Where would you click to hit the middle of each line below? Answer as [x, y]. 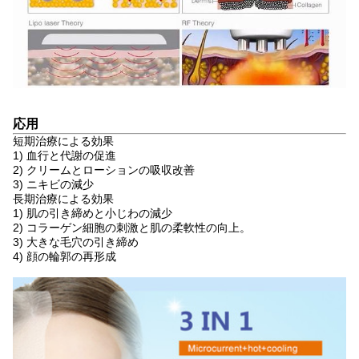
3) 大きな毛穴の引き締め [76, 242]
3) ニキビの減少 [53, 185]
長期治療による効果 [63, 199]
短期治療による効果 [63, 141]
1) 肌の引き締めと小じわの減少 [93, 214]
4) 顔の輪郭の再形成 [65, 257]
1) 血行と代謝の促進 [65, 156]
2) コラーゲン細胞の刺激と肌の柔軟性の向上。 [132, 228]
